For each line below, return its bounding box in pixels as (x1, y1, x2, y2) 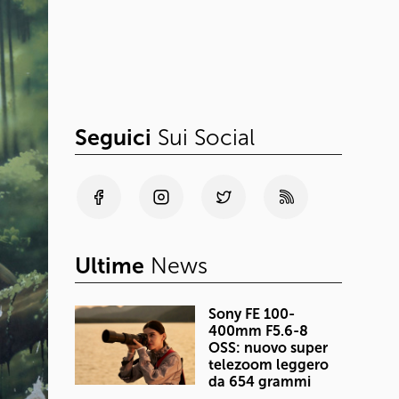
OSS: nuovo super (208, 339, 328, 356)
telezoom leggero (208, 356, 329, 373)
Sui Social (151, 124, 255, 151)
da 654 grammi (208, 373, 311, 390)
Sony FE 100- (208, 305, 295, 322)
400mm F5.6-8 (208, 322, 308, 339)
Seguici (75, 124, 151, 151)
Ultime (75, 252, 144, 280)
